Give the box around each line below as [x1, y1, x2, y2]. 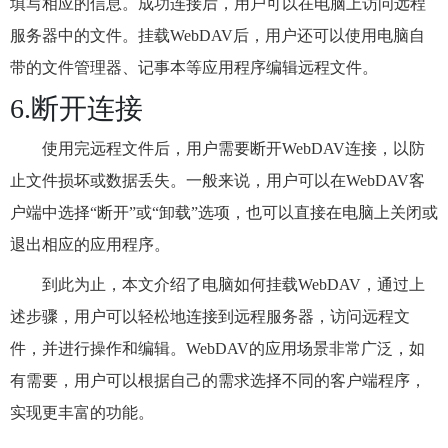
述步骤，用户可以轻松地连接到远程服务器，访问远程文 [10, 308, 410, 325]
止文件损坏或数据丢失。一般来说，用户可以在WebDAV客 [10, 172, 425, 189]
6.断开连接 [10, 93, 143, 124]
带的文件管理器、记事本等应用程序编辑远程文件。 [10, 59, 378, 76]
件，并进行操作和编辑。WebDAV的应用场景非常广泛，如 [10, 340, 425, 357]
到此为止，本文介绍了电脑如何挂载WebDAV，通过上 [42, 276, 425, 293]
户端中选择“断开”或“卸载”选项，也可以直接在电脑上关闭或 [10, 204, 438, 221]
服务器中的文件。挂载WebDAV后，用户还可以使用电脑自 [10, 27, 425, 44]
